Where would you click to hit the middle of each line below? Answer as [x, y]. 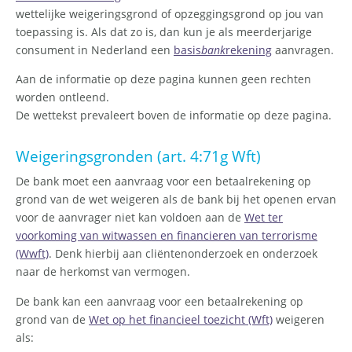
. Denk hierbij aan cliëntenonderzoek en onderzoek [183, 254]
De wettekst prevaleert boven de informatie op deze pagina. [174, 115]
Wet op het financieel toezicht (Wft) [181, 319]
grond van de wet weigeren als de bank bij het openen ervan [176, 200]
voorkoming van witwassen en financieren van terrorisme [167, 236]
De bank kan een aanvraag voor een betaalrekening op [159, 301]
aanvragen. [303, 49]
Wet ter [264, 218]
